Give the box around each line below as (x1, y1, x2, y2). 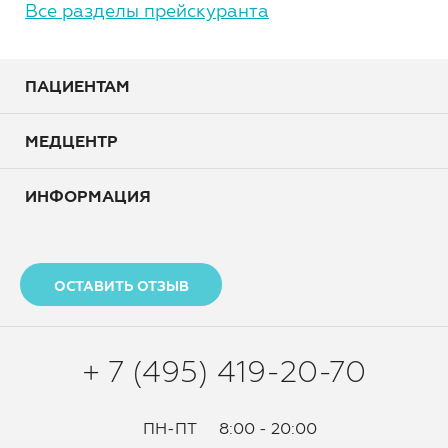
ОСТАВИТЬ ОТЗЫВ (53, 278, 189, 294)
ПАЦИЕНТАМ (25, 77, 130, 95)
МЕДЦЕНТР (25, 132, 118, 150)
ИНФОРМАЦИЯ (25, 187, 151, 205)
